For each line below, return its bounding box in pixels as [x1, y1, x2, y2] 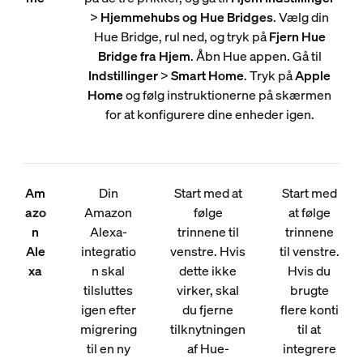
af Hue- [186, 340, 229, 357]
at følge [288, 203, 331, 221]
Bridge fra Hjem [97, 47, 190, 65]
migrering [79, 320, 137, 338]
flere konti [280, 301, 339, 318]
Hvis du [288, 262, 331, 280]
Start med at [173, 184, 242, 202]
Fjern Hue [268, 28, 326, 45]
